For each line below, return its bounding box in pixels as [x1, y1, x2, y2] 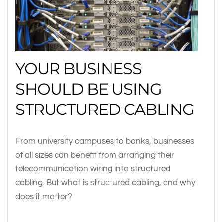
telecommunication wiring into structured [15, 165, 170, 173]
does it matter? [15, 192, 72, 201]
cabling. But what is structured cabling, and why [15, 178, 195, 187]
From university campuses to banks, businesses [15, 137, 194, 146]
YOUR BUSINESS [15, 59, 142, 79]
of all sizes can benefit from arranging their [15, 151, 174, 160]
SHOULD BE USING [15, 79, 162, 99]
